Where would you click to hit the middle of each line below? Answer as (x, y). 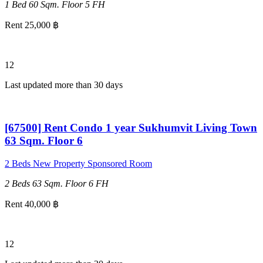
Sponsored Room (120, 163)
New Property (59, 163)
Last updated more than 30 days (64, 85)
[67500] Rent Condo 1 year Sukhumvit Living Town (131, 127)
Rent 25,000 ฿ (32, 25)
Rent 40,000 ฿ (32, 204)
